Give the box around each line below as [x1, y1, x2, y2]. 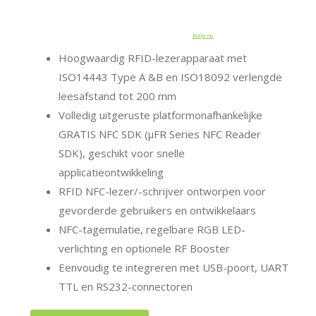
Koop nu [192, 31, 214, 39]
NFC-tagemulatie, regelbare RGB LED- [59, 221, 246, 236]
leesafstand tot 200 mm [59, 88, 177, 103]
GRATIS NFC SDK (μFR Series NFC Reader [59, 126, 262, 141]
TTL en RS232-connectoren [59, 279, 193, 293]
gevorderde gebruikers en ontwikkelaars [59, 202, 257, 217]
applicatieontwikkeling [59, 164, 164, 179]
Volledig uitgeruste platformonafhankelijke [59, 107, 263, 122]
